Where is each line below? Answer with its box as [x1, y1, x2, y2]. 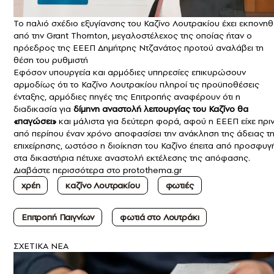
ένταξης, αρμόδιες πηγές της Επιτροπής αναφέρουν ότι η [13, 91, 240, 103]
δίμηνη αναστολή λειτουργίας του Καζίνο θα [73, 103, 248, 116]
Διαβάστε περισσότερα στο [13, 164, 123, 177]
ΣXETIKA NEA [13, 240, 68, 253]
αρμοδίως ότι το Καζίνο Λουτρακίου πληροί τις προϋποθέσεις [13, 78, 259, 91]
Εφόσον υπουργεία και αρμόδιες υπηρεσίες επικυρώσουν [13, 66, 246, 79]
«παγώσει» [13, 115, 56, 128]
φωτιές [165, 179, 194, 192]
